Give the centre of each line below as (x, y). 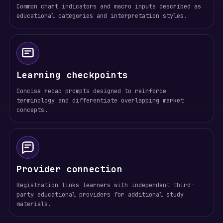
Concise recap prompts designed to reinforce (91, 91)
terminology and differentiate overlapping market (100, 101)
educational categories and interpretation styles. (102, 16)
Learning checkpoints (72, 75)
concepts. (32, 110)
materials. (34, 204)
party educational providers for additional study (100, 195)
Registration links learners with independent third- (105, 185)
